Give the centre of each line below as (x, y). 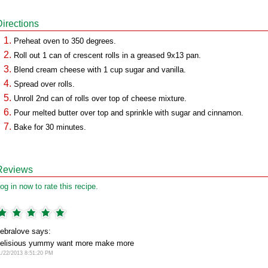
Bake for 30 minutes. (50, 127)
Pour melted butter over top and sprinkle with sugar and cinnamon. (129, 113)
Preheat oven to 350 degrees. (65, 41)
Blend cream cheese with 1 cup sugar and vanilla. (100, 70)
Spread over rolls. (44, 84)
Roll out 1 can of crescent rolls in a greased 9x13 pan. (107, 55)
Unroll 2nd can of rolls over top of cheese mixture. (100, 98)
